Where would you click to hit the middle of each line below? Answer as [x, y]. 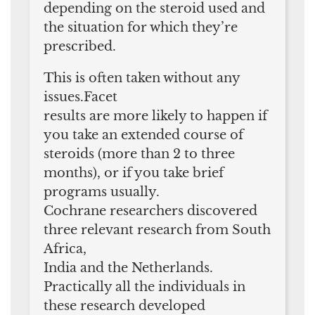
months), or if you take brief [134, 173]
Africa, [65, 249]
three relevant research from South [157, 230]
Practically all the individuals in [144, 287]
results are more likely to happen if [155, 116]
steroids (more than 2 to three [139, 154]
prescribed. [80, 46]
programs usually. [102, 192]
